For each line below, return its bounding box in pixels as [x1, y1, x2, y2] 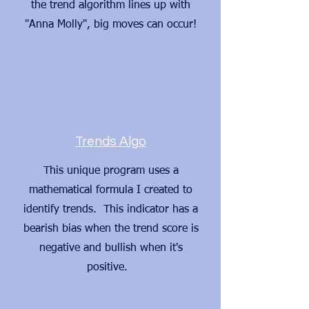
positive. [87, 262, 134, 273]
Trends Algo [74, 134, 146, 148]
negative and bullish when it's [39, 243, 183, 254]
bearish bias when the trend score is [23, 223, 199, 235]
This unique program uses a [43, 166, 179, 177]
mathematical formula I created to [29, 185, 192, 196]
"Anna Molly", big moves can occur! [25, 19, 197, 30]
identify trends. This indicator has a [23, 204, 198, 215]
